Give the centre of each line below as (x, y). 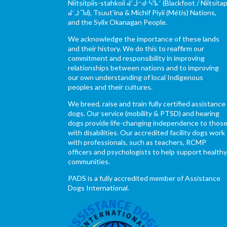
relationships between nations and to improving (144, 67)
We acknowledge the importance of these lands (144, 39)
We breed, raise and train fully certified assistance (147, 103)
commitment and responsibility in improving (137, 58)
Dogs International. (99, 187)
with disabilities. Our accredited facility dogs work (147, 132)
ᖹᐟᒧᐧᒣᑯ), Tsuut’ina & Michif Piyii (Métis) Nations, (142, 12)
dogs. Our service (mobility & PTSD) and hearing (144, 113)
